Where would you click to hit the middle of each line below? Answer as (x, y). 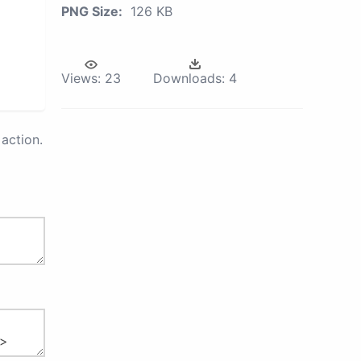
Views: (81, 78)
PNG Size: (92, 11)
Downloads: (189, 78)
